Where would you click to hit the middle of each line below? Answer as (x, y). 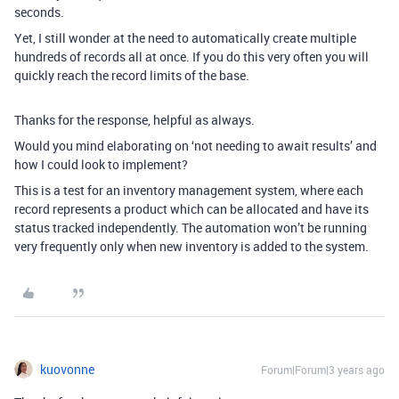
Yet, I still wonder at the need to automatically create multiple (185, 38)
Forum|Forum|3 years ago (323, 370)
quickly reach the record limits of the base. (132, 75)
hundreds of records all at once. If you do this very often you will (191, 57)
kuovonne (67, 369)
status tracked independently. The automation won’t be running (191, 228)
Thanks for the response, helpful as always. (134, 120)
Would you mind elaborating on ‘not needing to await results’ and (195, 146)
